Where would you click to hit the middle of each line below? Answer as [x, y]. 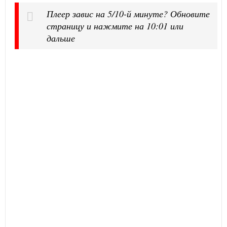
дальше [61, 38]
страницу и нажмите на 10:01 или [115, 26]
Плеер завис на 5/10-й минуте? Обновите [128, 13]
